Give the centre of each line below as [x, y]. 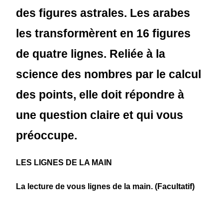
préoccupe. [47, 135]
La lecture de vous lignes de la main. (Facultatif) [106, 186]
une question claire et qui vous [100, 115]
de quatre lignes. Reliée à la [91, 54]
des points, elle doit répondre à [100, 95]
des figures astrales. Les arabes [103, 13]
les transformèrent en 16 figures [104, 33]
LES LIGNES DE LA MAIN [64, 163]
